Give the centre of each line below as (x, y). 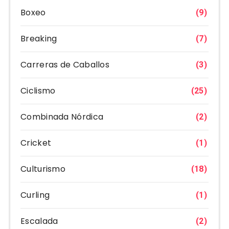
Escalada (39, 221)
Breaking (39, 39)
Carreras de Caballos (65, 65)
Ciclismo (38, 91)
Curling (35, 195)
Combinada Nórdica (62, 117)
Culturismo (43, 169)
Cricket (36, 143)
